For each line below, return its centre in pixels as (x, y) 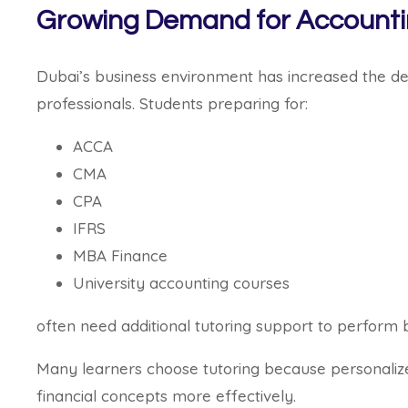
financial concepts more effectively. (166, 396)
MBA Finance (120, 256)
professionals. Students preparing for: (172, 104)
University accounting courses (181, 283)
